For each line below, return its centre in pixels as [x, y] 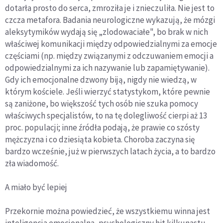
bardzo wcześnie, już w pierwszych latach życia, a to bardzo [110, 151]
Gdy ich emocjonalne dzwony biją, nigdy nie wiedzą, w [101, 79]
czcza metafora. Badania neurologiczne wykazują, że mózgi [110, 20]
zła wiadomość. [32, 163]
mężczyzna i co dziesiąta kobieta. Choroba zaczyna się [100, 139]
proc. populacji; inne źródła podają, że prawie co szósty [102, 127]
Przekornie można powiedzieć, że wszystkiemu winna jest [108, 211]
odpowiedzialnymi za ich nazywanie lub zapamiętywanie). [107, 67]
